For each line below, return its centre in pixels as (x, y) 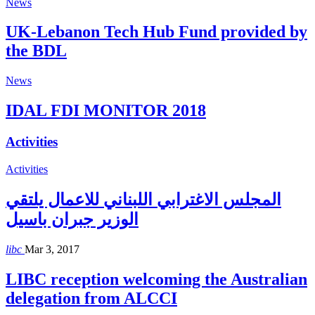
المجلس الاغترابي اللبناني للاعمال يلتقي (143, 199)
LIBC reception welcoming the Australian (156, 279)
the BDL (36, 51)
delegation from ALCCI (91, 298)
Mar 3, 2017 (52, 249)
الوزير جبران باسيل (72, 219)
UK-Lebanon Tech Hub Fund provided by (156, 32)
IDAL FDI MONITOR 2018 (106, 111)
